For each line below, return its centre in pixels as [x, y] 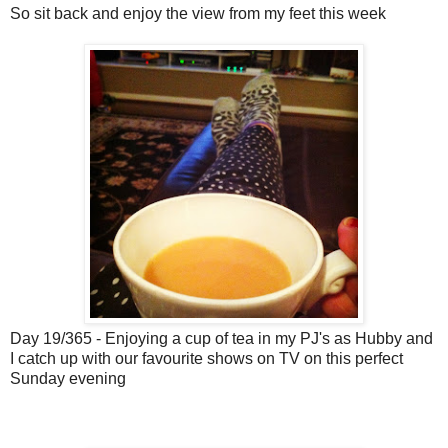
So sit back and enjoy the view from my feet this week [198, 14]
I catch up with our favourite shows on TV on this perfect [206, 359]
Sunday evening [68, 379]
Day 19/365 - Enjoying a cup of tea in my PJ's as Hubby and [221, 339]
